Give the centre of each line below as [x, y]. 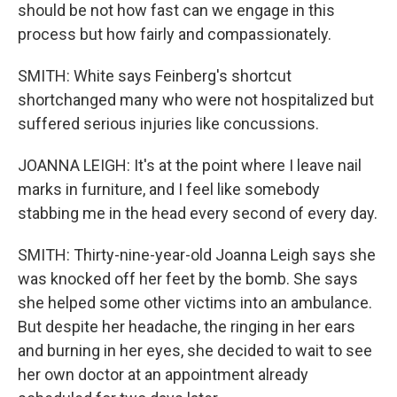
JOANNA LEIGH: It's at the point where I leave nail [190, 165]
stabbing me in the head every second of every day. [198, 213]
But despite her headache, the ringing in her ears [187, 327]
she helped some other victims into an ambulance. [195, 303]
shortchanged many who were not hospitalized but [196, 100]
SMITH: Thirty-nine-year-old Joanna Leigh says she [197, 255]
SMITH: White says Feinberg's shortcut [155, 76]
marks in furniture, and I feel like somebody [169, 189]
